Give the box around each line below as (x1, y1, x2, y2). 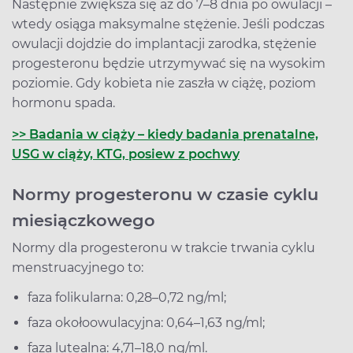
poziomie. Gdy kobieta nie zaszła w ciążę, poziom (12, 75, 316, 91)
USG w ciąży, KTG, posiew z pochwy (12, 146, 240, 162)
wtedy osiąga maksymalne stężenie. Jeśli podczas (12, 16, 325, 32)
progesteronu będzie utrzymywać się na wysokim (12, 55, 325, 71)
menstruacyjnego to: (12, 259, 143, 275)
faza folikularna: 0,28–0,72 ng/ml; (28, 289, 226, 305)
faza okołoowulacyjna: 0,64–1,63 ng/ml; (28, 314, 265, 330)
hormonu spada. (12, 95, 115, 110)
